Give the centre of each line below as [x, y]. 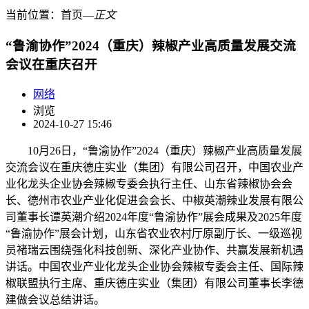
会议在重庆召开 [51, 64]
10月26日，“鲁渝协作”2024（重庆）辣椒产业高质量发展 [154, 151]
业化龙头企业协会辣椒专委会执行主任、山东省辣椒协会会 [149, 184]
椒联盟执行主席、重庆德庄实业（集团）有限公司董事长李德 [154, 283]
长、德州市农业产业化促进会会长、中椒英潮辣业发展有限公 [154, 201]
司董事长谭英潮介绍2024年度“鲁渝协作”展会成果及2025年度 [154, 217]
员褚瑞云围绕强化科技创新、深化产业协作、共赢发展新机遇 [154, 250]
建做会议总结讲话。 [55, 300]
